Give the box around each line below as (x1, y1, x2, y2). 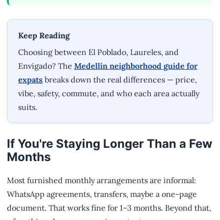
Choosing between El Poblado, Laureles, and (18, 47, 179, 57)
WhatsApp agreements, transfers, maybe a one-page (7, 189, 197, 199)
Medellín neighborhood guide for (74, 61, 197, 71)
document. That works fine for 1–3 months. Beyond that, (7, 203, 211, 213)
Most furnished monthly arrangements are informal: (7, 175, 196, 186)
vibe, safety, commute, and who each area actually (18, 88, 199, 99)
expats (18, 75, 43, 85)
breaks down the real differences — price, (43, 75, 197, 85)
